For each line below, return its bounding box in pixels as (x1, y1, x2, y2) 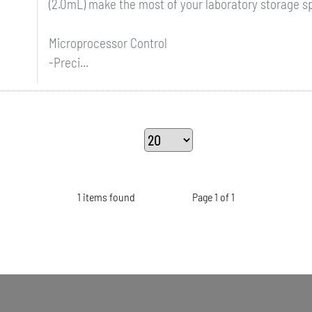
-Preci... (48, 54, 88, 70)
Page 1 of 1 (192, 190, 235, 203)
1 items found (77, 190, 136, 203)
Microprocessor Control (48, 35, 167, 51)
